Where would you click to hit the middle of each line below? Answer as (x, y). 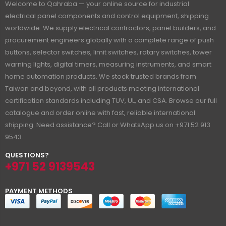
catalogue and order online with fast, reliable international (100, 112)
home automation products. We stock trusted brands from (101, 76)
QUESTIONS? (27, 155)
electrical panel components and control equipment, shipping (107, 16)
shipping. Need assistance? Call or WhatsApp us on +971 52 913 (108, 125)
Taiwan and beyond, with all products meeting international (102, 88)
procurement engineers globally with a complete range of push (109, 40)
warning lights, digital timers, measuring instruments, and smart (108, 64)
